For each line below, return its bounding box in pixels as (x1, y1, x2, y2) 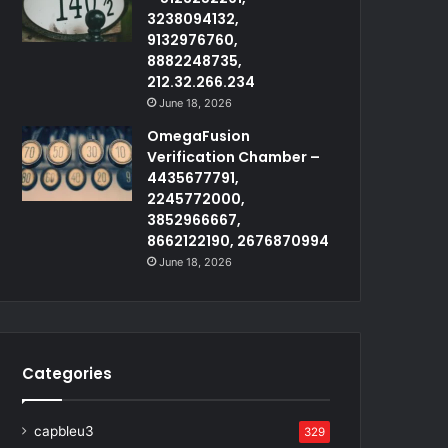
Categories (22, 362, 113, 384)
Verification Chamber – (147, 146, 321, 167)
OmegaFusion (147, 125, 251, 146)
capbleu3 (34, 422, 95, 439)
